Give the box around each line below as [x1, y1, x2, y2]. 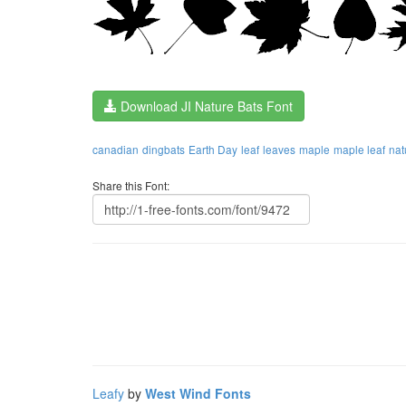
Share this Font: [92, 178, 169, 193]
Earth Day [188, 141, 237, 157]
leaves [263, 141, 295, 157]
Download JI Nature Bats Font [117, 97, 293, 115]
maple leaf [333, 141, 385, 157]
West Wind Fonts [145, 384, 251, 402]
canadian [92, 141, 139, 157]
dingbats [142, 141, 185, 157]
